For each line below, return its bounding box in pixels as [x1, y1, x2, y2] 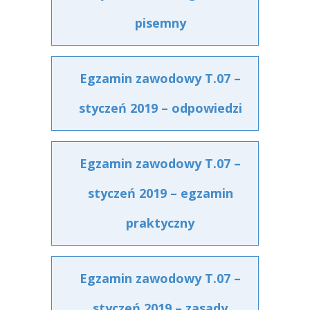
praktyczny [126, 215, 194, 231]
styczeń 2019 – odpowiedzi [78, 100, 242, 116]
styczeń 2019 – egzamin [87, 185, 233, 201]
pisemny [134, 15, 186, 31]
